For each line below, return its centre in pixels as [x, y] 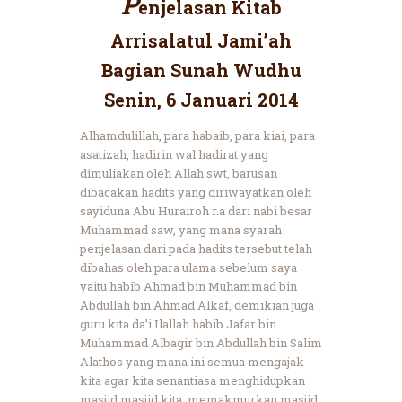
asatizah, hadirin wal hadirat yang [174, 154]
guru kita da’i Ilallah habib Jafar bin [178, 323]
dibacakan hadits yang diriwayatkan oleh [196, 192]
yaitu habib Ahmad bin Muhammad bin [188, 286]
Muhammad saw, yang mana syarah [181, 229]
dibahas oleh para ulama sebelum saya [188, 267]
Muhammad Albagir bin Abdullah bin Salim [201, 342]
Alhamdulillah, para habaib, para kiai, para [197, 135]
